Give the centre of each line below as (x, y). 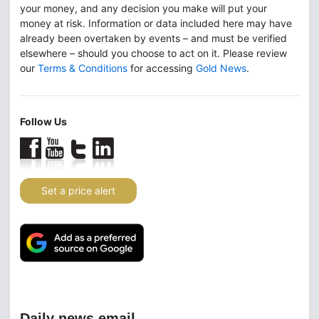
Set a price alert (78, 191)
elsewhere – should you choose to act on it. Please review (153, 53)
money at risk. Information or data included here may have (156, 23)
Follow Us (43, 121)
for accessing (162, 68)
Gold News (221, 68)
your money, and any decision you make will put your (143, 8)
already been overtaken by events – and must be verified (153, 38)
